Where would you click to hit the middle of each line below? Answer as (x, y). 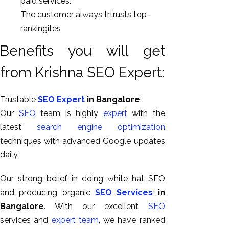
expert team (75, 220)
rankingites (41, 28)
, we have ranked (132, 220)
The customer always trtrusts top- (85, 15)
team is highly (69, 113)
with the (146, 113)
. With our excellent (96, 206)
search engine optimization (101, 127)
